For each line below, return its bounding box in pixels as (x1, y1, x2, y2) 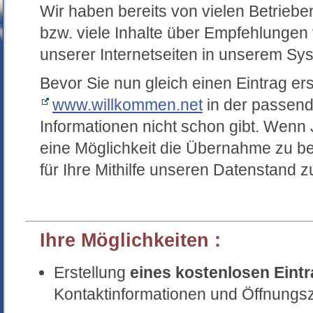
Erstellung (54, 263, 130, 282)
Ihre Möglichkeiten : (40, 230, 221, 251)
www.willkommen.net (52, 96, 203, 114)
